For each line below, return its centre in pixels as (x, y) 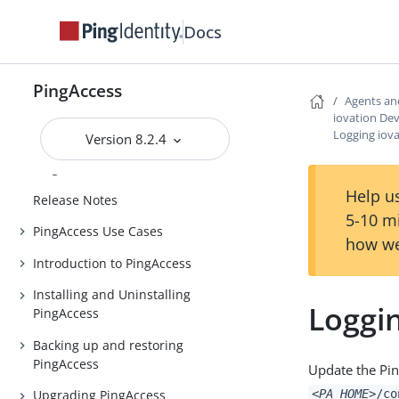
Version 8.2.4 (128, 139)
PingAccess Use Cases (98, 232)
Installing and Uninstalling (112, 295)
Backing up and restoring (109, 345)
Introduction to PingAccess (113, 263)
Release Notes (76, 199)
